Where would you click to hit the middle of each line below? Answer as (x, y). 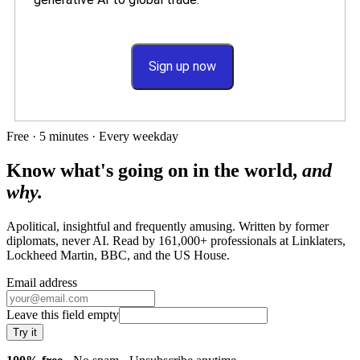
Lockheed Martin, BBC (67, 255)
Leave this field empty (63, 314)
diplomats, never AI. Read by (82, 240)
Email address (42, 282)
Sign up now (182, 66)
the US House (191, 255)
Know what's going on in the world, (154, 170)
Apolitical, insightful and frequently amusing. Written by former (168, 226)
